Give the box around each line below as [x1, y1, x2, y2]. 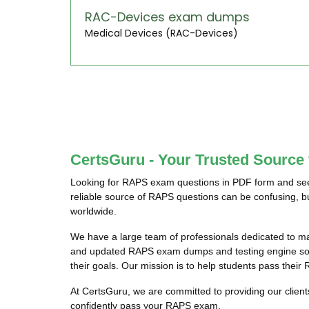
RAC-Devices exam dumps [85, 8, 250, 26]
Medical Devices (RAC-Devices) [85, 26, 238, 40]
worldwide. [70, 206, 117, 217]
